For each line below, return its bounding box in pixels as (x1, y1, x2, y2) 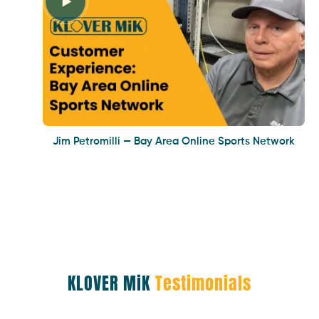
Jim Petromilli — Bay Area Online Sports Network (53, 136, 295, 147)
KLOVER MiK (68, 271, 155, 296)
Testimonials (155, 271, 251, 296)
